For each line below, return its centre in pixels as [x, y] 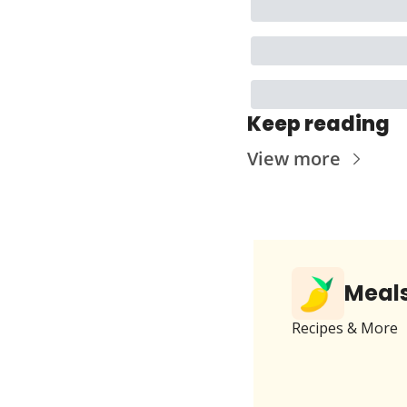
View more [294, 158]
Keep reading [318, 124]
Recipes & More [345, 328]
